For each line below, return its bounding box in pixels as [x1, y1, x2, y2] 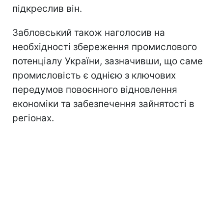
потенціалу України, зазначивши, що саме [12, 55, 203, 67]
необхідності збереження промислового [12, 41, 197, 53]
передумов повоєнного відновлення [12, 83, 177, 95]
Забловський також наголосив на [12, 27, 165, 38]
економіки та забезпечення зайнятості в [12, 98, 194, 110]
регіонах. [12, 112, 54, 124]
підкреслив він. [12, 2, 82, 14]
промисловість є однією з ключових [12, 69, 176, 81]
